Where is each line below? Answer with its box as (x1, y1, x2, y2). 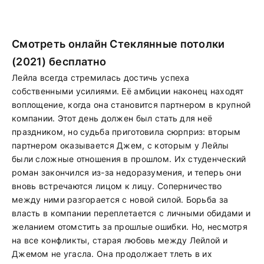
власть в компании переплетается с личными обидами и (12, 208, 251, 218)
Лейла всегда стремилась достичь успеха (12, 72, 190, 82)
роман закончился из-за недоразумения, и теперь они (12, 167, 241, 177)
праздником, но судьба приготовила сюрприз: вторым (12, 127, 241, 137)
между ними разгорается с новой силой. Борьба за (12, 194, 229, 204)
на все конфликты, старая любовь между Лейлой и (12, 235, 227, 245)
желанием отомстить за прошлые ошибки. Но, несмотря (12, 222, 247, 232)
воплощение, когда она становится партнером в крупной (12, 100, 251, 110)
